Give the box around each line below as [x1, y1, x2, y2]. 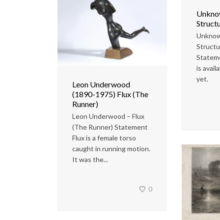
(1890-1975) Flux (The [72, 89, 148, 99]
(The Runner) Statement [72, 123, 148, 132]
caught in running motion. [72, 144, 150, 153]
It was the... [72, 155, 108, 164]
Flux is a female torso [72, 134, 136, 142]
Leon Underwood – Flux [72, 112, 144, 121]
